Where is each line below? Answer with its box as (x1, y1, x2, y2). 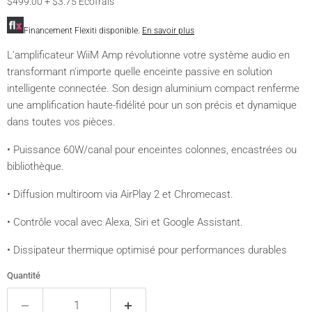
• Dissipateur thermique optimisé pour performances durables (7, 244, 287, 256)
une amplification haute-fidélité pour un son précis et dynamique (7, 99, 297, 111)
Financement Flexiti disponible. (24, 26, 142, 36)
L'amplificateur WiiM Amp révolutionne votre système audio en (7, 49, 290, 61)
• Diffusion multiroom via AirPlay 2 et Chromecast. (7, 188, 233, 201)
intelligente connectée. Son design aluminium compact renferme (7, 82, 299, 95)
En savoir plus (142, 26, 194, 36)
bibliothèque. (7, 160, 64, 173)
